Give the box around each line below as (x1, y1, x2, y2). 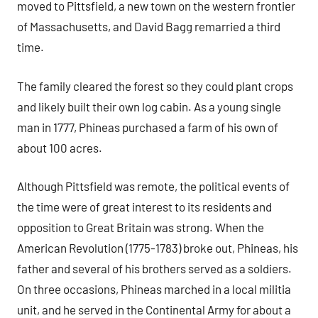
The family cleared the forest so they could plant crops (17, 78, 293, 93)
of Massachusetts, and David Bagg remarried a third (17, 19, 280, 34)
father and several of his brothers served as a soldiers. (17, 261, 292, 276)
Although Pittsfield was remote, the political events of (17, 179, 290, 194)
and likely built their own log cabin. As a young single (17, 99, 281, 114)
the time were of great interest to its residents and (17, 199, 272, 214)
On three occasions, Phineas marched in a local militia (17, 282, 291, 297)
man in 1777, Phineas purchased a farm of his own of (17, 119, 278, 134)
